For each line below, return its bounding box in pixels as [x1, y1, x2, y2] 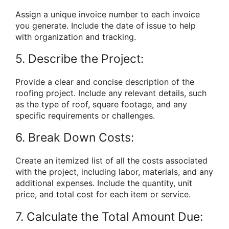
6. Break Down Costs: [15, 130, 134, 145]
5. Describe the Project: [15, 52, 144, 66]
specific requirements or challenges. [15, 110, 155, 121]
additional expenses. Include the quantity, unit [15, 178, 192, 189]
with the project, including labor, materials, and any [15, 167, 213, 177]
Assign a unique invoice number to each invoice [15, 9, 200, 19]
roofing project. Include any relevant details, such [15, 88, 207, 99]
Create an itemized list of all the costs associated [15, 155, 208, 166]
